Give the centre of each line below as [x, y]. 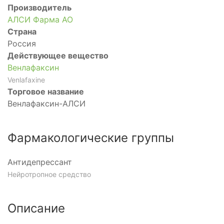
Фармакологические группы [91, 138]
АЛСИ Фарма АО [40, 19]
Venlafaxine [26, 80]
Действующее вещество [58, 55]
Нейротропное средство [49, 174]
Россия [22, 43]
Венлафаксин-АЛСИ [46, 103]
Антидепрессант [40, 162]
